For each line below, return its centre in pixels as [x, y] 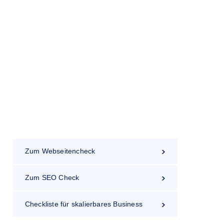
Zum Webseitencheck [60, 151]
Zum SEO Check [52, 177]
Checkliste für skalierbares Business [84, 204]
